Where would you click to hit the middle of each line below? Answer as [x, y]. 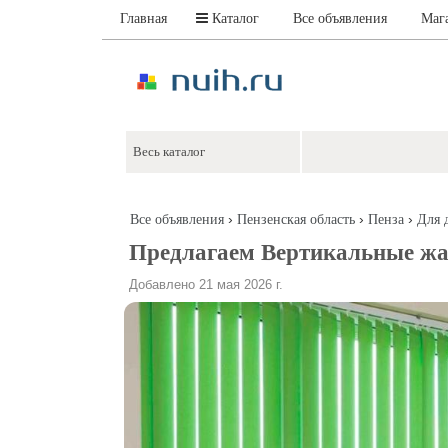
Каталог [233, 18]
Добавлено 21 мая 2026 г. [206, 284]
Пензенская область [295, 219]
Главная [143, 18]
